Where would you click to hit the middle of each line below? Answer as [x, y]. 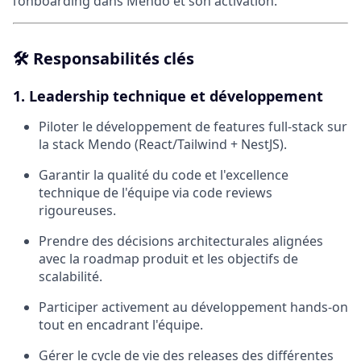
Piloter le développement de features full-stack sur [193, 127]
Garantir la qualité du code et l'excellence [164, 175]
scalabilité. [71, 277]
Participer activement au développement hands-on [193, 307]
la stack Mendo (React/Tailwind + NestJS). [163, 145]
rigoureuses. [77, 211]
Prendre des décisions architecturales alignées [181, 241]
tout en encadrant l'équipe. [121, 325]
